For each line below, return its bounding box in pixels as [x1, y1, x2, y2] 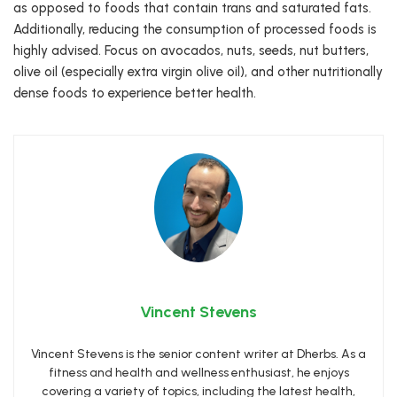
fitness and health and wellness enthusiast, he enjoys [48, 364, 349, 380]
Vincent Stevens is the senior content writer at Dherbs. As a [31, 346, 366, 362]
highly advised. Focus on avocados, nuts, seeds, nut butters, [13, 43, 369, 59]
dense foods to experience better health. [13, 85, 256, 102]
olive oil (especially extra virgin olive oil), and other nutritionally [13, 64, 383, 81]
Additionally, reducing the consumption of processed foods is [13, 21, 377, 38]
